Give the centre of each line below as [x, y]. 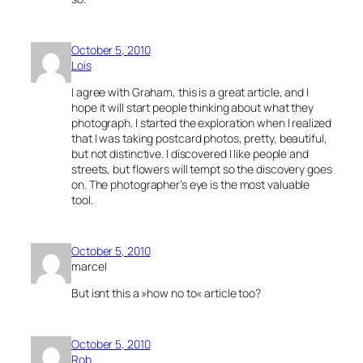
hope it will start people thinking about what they [192, 108]
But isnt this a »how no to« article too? [166, 293]
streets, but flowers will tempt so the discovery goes [202, 169]
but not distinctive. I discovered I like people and [190, 154]
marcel [89, 267]
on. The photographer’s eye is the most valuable [191, 185]
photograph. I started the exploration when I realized [201, 123]
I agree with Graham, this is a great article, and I [190, 92]
